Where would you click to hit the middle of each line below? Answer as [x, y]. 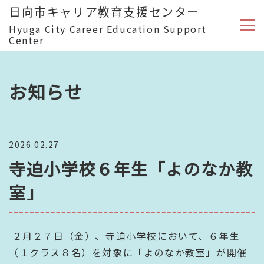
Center [27, 40]
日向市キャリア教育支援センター [105, 11]
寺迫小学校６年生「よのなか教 [131, 169]
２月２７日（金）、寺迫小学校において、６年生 [124, 236]
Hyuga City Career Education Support [108, 29]
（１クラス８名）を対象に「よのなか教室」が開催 [128, 252]
